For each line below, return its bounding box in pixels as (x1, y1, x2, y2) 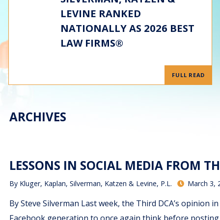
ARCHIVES (9, 109, 67, 125)
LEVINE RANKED (60, 6, 141, 20)
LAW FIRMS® (60, 36, 123, 50)
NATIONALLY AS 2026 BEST (60, 21, 194, 35)
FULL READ (172, 71, 205, 79)
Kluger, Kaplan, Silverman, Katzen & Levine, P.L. (20, 179, 172, 189)
